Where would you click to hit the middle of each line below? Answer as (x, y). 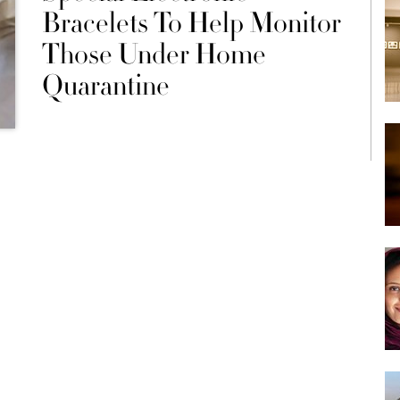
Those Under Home (154, 54)
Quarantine (105, 86)
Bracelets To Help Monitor (191, 23)
